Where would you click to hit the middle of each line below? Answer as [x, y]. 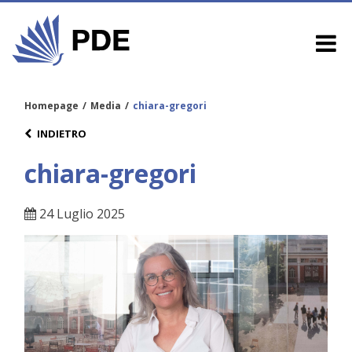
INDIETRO [62, 133]
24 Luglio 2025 [81, 214]
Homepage [51, 105]
